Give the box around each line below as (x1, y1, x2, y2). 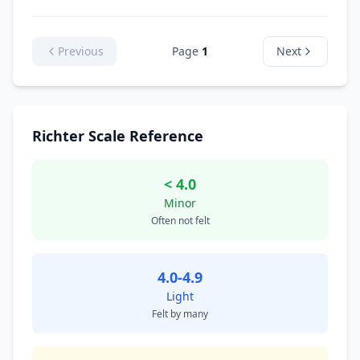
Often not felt (150, 214, 210, 227)
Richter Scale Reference (32, 126, 203, 145)
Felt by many (152, 307, 208, 321)
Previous (58, 43, 104, 59)
